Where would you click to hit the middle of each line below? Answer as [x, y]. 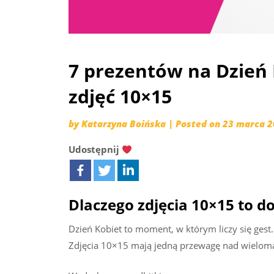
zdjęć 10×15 [120, 97]
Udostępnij [95, 150]
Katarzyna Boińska [124, 124]
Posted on [199, 124]
